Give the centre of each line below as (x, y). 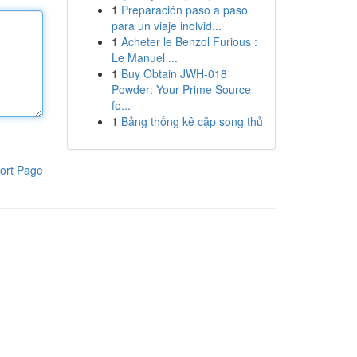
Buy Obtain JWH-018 (174, 73)
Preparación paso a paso (184, 10)
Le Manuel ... (144, 57)
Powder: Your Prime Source (181, 89)
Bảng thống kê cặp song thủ (192, 121)
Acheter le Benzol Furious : (189, 41)
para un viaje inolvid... (166, 25)
